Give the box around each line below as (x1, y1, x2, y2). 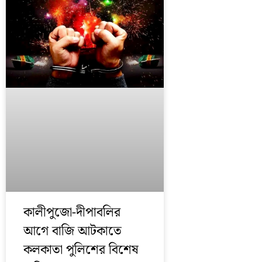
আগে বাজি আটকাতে (23, 220, 122, 242)
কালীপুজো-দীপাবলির (23, 202, 120, 223)
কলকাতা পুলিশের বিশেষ (23, 239, 139, 260)
